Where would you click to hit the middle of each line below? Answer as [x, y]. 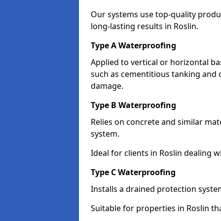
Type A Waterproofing [133, 45]
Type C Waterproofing [133, 172]
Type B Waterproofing [133, 105]
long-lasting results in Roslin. [145, 26]
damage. [107, 86]
